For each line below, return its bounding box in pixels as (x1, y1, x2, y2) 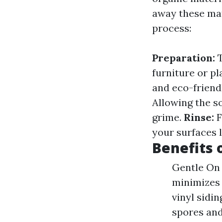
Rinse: (184, 111, 214, 123)
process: (152, 22, 191, 34)
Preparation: (152, 52, 215, 64)
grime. (152, 111, 184, 123)
